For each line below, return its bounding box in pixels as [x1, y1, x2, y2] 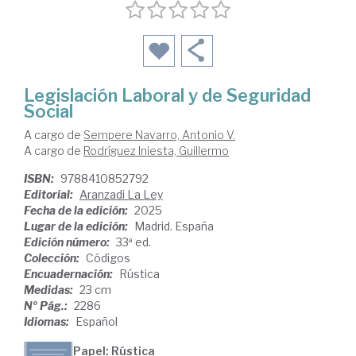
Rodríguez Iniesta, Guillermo [83, 144, 229, 158]
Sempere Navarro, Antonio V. [83, 128, 235, 142]
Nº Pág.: [24, 299, 70, 313]
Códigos [86, 251, 130, 265]
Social [24, 101, 73, 122]
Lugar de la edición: [24, 219, 130, 234]
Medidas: [24, 283, 75, 297]
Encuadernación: [24, 267, 115, 281]
